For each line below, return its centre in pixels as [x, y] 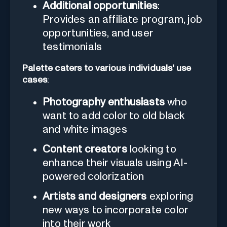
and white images [85, 129]
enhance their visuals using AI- [115, 163]
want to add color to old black [114, 116]
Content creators [85, 149]
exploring [170, 196]
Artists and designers [95, 196]
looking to [152, 149]
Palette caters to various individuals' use [107, 68]
